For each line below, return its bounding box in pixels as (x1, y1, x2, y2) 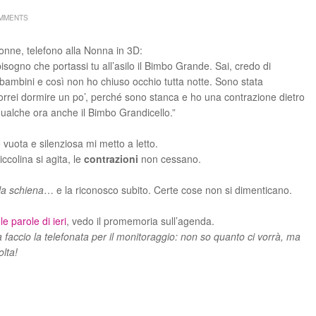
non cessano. (138, 152, 201, 166)
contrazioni (84, 152, 138, 166)
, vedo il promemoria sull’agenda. (66, 214, 214, 228)
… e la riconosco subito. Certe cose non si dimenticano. (44, 183, 292, 197)
